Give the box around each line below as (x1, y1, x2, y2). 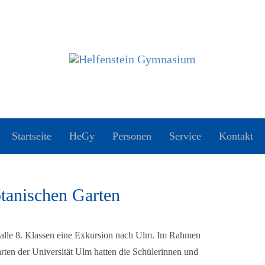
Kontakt (219, 130, 253, 142)
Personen (112, 130, 151, 142)
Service (169, 130, 201, 142)
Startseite (12, 130, 51, 142)
